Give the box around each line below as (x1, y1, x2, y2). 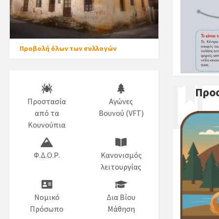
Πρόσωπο (30, 203, 64, 214)
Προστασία (27, 96, 66, 106)
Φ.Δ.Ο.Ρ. (33, 150, 60, 160)
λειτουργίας (101, 161, 142, 172)
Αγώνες (109, 96, 133, 106)
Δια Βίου (107, 192, 136, 202)
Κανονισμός (100, 150, 142, 160)
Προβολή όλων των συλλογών (20, 44, 116, 53)
